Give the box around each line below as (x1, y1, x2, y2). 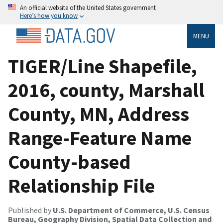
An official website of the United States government (20, 3, 156, 11)
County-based (8, 149, 131, 174)
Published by (8, 205, 53, 215)
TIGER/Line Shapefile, (8, 53, 197, 79)
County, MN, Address (8, 101, 189, 126)
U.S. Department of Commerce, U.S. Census (53, 205, 210, 215)
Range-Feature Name (8, 125, 192, 150)
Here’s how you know (20, 11, 78, 19)
